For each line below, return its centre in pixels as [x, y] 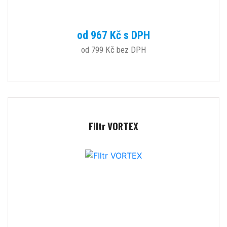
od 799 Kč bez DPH [113, 50]
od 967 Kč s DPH [113, 35]
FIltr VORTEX [113, 126]
